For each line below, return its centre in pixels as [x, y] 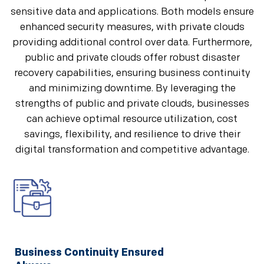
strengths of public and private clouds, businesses [132, 104]
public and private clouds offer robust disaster [132, 58]
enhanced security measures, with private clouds [132, 27]
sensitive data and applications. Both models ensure [132, 12]
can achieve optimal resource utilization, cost [132, 119]
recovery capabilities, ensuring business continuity [132, 73]
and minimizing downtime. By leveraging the [132, 88]
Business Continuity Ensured [89, 253]
